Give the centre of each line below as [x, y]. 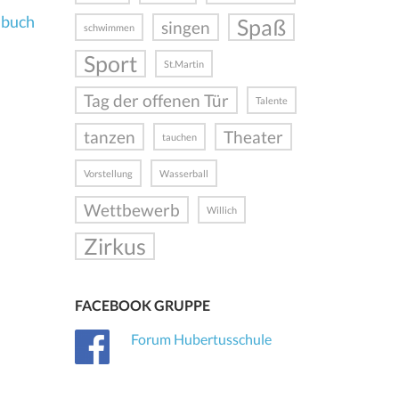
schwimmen [109, 28]
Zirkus [114, 247]
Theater [253, 137]
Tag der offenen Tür [156, 101]
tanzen [109, 137]
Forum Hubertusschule [201, 339]
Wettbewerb [131, 210]
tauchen [179, 137]
